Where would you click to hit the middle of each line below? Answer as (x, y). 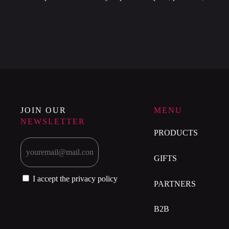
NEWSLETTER (53, 122)
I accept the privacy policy (75, 179)
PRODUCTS (176, 133)
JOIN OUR (43, 110)
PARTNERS (175, 184)
